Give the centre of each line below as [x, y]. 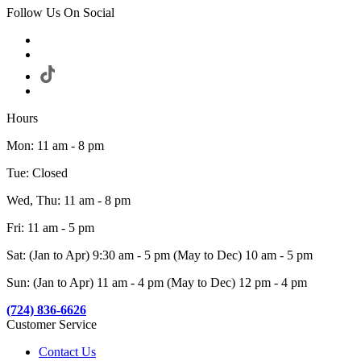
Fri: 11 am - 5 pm [50, 228]
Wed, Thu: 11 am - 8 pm [68, 201]
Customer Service [52, 325]
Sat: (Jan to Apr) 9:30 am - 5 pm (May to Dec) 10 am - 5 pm [160, 255]
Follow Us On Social [60, 13]
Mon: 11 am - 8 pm [55, 146]
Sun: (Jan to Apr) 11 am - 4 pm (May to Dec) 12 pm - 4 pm [157, 283]
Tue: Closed [37, 173]
